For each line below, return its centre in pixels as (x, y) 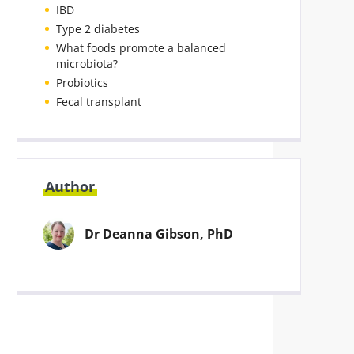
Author (70, 186)
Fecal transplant (99, 102)
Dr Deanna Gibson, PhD (159, 233)
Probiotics (82, 83)
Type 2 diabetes (98, 29)
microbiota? (87, 64)
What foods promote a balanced (141, 48)
